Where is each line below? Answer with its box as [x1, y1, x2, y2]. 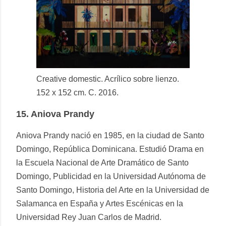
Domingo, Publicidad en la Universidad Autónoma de [16, 172, 206, 181]
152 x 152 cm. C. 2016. [36, 88, 119, 97]
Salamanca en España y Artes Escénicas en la [16, 199, 183, 208]
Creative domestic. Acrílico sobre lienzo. [36, 75, 179, 84]
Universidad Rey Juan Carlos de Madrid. [16, 213, 161, 222]
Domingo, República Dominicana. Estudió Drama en [16, 145, 204, 154]
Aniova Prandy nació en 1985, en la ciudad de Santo [16, 131, 204, 140]
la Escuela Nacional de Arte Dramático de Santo [16, 158, 189, 167]
